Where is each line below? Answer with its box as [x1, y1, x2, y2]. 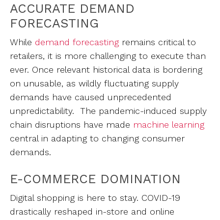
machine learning [133, 119, 204, 130]
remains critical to [119, 37, 196, 47]
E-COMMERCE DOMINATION [10, 171, 190, 186]
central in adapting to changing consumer [10, 133, 185, 143]
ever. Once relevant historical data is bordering [10, 64, 202, 75]
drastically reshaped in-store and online [10, 206, 174, 217]
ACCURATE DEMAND [10, 1, 135, 16]
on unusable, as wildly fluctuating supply [10, 78, 179, 88]
